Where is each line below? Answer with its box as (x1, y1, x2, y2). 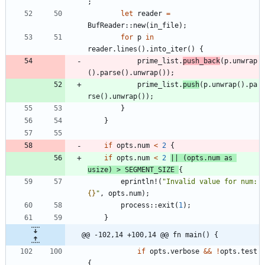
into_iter (150, 44, 187, 53)
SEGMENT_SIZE (125, 165, 174, 174)
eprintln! (121, 177, 158, 186)
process (121, 201, 150, 209)
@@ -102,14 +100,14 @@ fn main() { (82, 230, 218, 239)
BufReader (88, 21, 125, 30)
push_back (183, 56, 220, 65)
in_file (150, 21, 179, 30)
